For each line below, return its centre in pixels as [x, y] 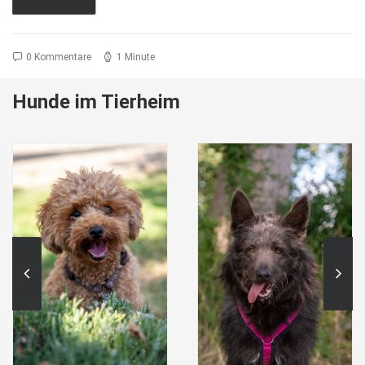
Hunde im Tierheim [96, 102]
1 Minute [136, 57]
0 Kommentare [59, 57]
